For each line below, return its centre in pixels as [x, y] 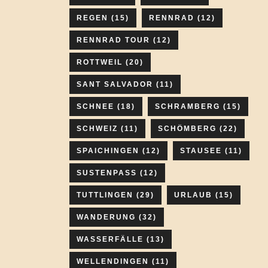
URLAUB [193, 195]
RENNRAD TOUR [113, 40]
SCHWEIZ [97, 129]
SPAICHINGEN [108, 151]
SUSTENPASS [107, 173]
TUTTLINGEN [105, 195]
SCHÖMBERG [187, 129]
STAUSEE [201, 151]
